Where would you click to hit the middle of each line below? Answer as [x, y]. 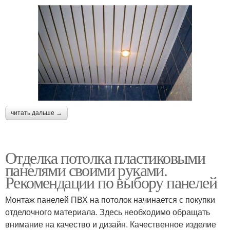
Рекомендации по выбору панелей [111, 182]
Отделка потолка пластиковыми [105, 157]
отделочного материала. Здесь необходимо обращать [108, 212]
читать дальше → [36, 113]
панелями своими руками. [86, 169]
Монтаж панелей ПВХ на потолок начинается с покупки [110, 199]
